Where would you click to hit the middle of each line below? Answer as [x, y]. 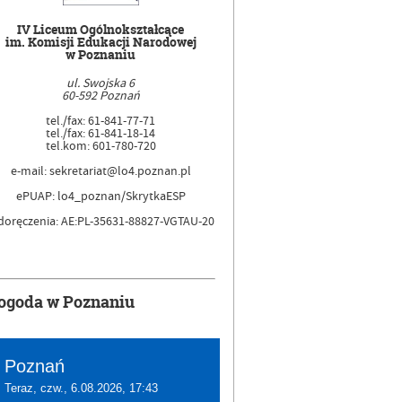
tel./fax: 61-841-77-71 [100, 122]
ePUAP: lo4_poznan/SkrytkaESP [100, 197]
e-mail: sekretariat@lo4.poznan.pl [100, 172]
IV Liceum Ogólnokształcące [100, 29]
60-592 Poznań [100, 96]
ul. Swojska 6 [100, 84]
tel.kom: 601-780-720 [100, 147]
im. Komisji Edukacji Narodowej [100, 41]
